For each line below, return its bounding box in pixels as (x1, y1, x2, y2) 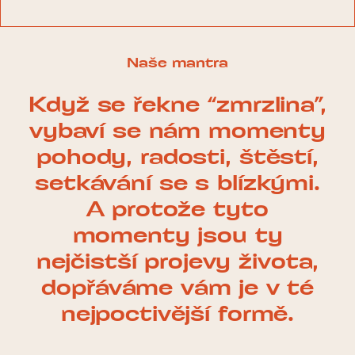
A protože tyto (86, 199, 269, 222)
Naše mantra (126, 55, 228, 71)
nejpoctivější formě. (60, 303, 295, 326)
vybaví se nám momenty (29, 120, 326, 143)
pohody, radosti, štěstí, (36, 147, 319, 170)
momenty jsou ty (72, 225, 283, 248)
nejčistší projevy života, (36, 251, 319, 274)
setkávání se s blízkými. (35, 173, 320, 196)
